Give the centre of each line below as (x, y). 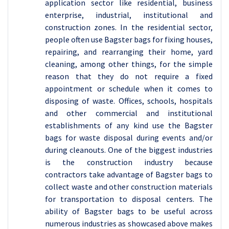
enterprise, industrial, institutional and (129, 15)
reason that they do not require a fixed (129, 76)
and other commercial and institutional (129, 113)
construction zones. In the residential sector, (129, 27)
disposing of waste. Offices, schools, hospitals (129, 101)
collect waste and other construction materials (129, 187)
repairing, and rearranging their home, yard (129, 52)
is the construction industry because (129, 162)
